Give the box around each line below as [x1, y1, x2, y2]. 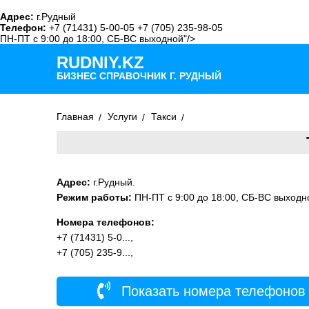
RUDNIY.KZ [57, 52, 144, 72]
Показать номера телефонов [117, 283, 306, 299]
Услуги [108, 111, 137, 122]
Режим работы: [57, 192, 132, 203]
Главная [57, 111, 94, 122]
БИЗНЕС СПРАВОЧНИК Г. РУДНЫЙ [57, 70, 221, 81]
